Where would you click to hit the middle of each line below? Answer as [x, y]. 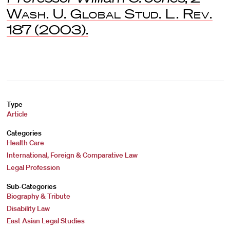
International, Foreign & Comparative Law [72, 155]
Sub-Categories [31, 186]
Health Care [25, 143]
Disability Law [28, 208]
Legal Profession [33, 167]
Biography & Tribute [38, 196]
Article [17, 114]
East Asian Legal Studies [45, 221]
